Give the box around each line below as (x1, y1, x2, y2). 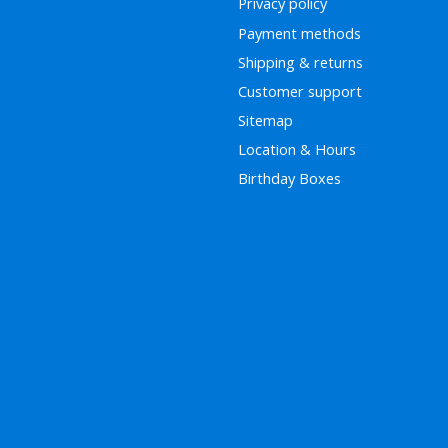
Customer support (237, 80, 362, 101)
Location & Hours (237, 139, 356, 160)
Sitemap (237, 110, 293, 131)
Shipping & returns (237, 51, 363, 72)
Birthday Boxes (237, 168, 341, 189)
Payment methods (237, 22, 361, 43)
